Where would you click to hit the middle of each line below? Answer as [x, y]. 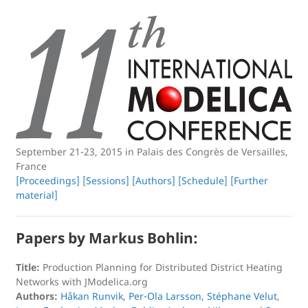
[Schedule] [203, 181]
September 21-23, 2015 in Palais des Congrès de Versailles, [152, 152]
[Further [249, 181]
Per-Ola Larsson [165, 296]
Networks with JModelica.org [82, 282]
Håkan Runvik [92, 296]
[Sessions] [106, 181]
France [31, 166]
